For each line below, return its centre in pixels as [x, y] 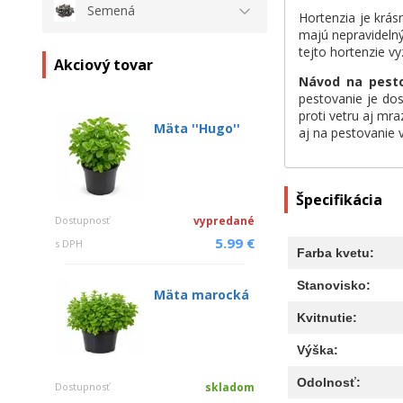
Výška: [317, 349]
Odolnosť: [328, 382]
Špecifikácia [339, 199]
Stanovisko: [333, 285]
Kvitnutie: [327, 317]
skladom [230, 387]
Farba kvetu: [335, 252]
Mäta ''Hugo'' [197, 128]
